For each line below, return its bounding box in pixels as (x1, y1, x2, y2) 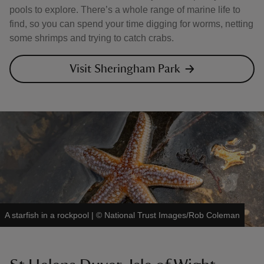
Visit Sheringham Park (70, 63, 180, 75)
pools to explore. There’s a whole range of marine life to (9, 5, 240, 15)
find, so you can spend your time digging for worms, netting (9, 19, 253, 29)
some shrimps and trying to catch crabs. (9, 33, 174, 43)
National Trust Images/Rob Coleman (104, 210, 240, 220)
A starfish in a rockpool (5, 210, 89, 220)
